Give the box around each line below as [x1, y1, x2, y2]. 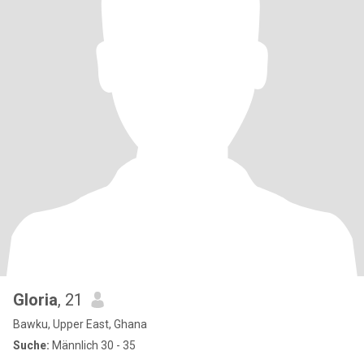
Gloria [13, 290, 58, 310]
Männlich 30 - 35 [50, 339, 136, 352]
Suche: [13, 339, 50, 352]
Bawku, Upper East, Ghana [13, 318, 147, 331]
